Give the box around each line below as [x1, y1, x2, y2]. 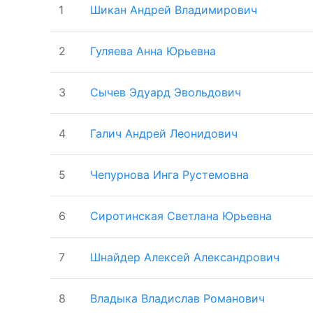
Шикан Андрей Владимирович [90, 2, 257, 17]
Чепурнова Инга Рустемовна [90, 167, 249, 182]
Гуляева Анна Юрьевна [90, 43, 216, 58]
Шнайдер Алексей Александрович [90, 249, 279, 264]
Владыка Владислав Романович [90, 291, 265, 305]
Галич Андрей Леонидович [90, 126, 238, 140]
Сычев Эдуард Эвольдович [90, 85, 241, 99]
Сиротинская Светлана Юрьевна [90, 208, 272, 223]
